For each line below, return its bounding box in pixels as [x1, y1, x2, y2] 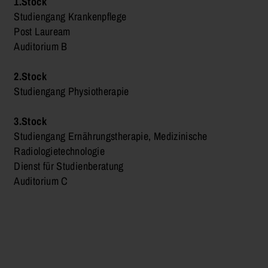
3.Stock [14, 113, 47, 129]
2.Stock [14, 68, 47, 84]
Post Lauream [14, 23, 71, 39]
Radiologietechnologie [14, 143, 105, 159]
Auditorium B [14, 38, 68, 54]
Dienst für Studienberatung [14, 158, 124, 173]
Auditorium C [14, 173, 68, 188]
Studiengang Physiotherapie [14, 83, 129, 99]
